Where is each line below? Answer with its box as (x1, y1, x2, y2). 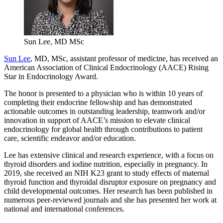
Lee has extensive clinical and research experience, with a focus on (4, 150, 214, 159)
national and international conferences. (4, 204, 124, 213)
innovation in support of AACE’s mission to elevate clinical (4, 115, 190, 124)
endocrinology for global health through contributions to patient (4, 124, 203, 133)
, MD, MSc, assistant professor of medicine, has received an (30, 54, 218, 63)
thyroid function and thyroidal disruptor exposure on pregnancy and (4, 177, 216, 186)
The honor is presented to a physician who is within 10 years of (4, 89, 203, 98)
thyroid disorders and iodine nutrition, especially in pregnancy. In (4, 159, 208, 168)
